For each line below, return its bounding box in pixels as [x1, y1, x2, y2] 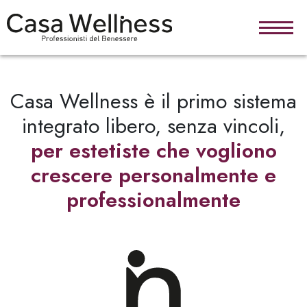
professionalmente [66, 185, 241, 214]
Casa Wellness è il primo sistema [10, 86, 297, 116]
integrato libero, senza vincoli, [22, 111, 285, 140]
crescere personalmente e [31, 160, 276, 190]
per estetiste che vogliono [30, 136, 277, 165]
